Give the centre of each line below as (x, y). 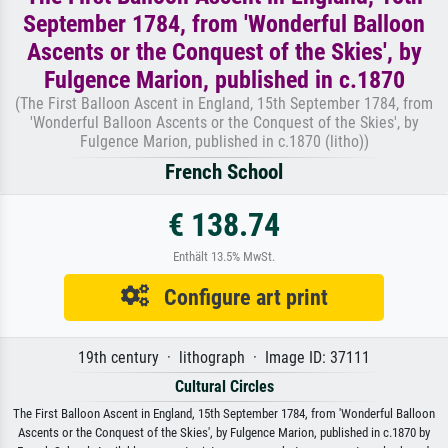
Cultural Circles (224, 386)
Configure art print (238, 296)
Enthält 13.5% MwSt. (224, 256)
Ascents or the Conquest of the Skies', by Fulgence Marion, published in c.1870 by (224, 432)
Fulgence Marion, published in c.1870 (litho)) (224, 141)
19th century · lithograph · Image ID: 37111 (224, 357)
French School (224, 171)
